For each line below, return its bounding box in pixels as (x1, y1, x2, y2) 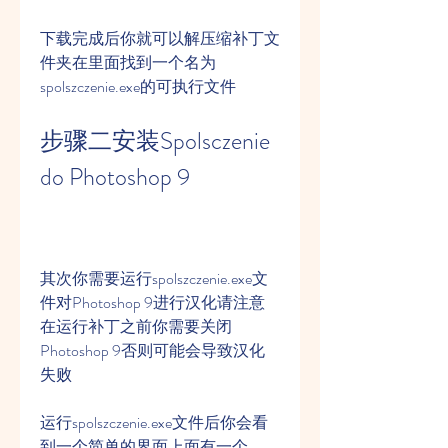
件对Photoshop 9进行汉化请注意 (40, 291, 265, 314)
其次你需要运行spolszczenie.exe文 (40, 267, 268, 290)
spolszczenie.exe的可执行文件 (40, 75, 236, 98)
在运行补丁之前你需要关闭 (40, 315, 232, 338)
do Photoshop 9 (40, 160, 190, 194)
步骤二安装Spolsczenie (40, 124, 270, 158)
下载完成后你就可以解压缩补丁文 (40, 27, 280, 50)
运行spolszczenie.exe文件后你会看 (40, 411, 268, 434)
